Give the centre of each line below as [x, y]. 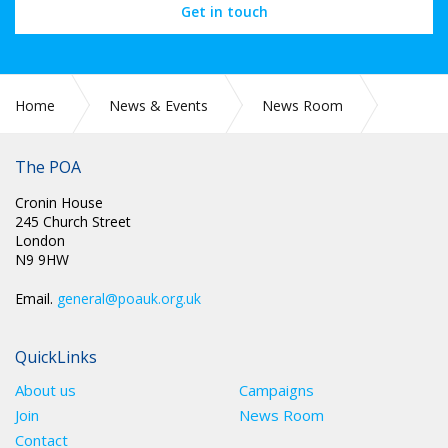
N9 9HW [42, 259]
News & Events [158, 105]
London [40, 240]
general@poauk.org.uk [129, 298]
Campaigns [276, 390]
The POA [48, 167]
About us [45, 390]
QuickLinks [56, 357]
